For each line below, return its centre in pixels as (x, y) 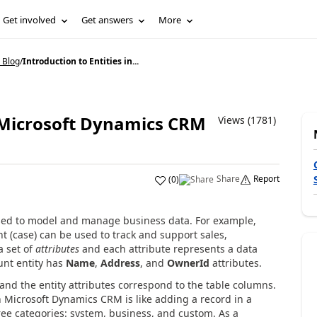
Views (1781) (247, 120)
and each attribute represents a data (168, 249)
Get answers (108, 20)
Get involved (30, 20)
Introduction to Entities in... (80, 61)
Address (120, 263)
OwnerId (188, 263)
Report (266, 179)
